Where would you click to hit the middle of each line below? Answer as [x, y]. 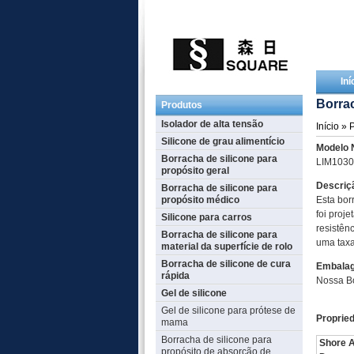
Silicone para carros [206, 217]
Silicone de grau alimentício [222, 141]
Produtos [181, 105]
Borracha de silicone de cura [226, 264]
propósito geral [195, 171]
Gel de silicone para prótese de [228, 311]
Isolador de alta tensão [212, 124]
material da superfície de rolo [226, 247]
